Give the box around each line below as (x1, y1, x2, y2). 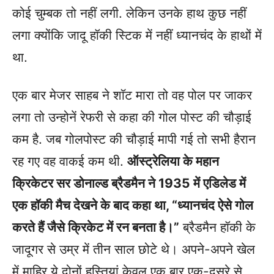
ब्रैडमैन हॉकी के (179, 220, 256, 235)
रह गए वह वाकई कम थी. (12, 154, 127, 169)
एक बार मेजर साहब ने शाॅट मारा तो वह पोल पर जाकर (12, 87, 252, 103)
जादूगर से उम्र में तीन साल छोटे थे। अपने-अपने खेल (12, 242, 255, 257)
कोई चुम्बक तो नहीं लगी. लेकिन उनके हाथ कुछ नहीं (12, 6, 246, 21)
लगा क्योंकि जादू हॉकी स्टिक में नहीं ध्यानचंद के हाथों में (12, 28, 262, 43)
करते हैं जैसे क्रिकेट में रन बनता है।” (12, 220, 179, 235)
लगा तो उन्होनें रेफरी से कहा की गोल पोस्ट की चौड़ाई (12, 109, 251, 125)
